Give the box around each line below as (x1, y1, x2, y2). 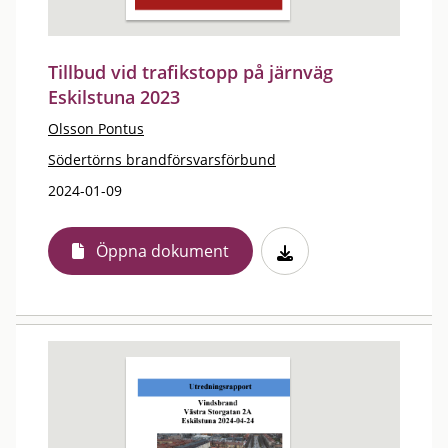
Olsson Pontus (48, 119, 144, 138)
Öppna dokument (96, 240, 229, 262)
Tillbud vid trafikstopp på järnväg (48, 60, 333, 84)
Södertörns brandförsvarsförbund (48, 150, 276, 169)
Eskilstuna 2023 (48, 85, 180, 109)
